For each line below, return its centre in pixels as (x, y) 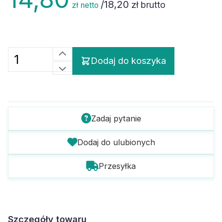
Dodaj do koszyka (128, 61)
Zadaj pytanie (116, 118)
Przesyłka (117, 166)
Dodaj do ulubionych (116, 142)
